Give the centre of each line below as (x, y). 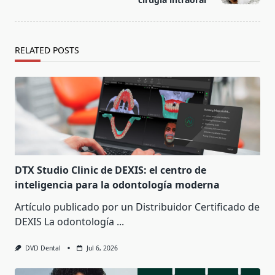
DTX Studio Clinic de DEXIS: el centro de (110, 170)
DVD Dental (43, 248)
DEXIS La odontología (64, 222)
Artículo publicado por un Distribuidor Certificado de (137, 207)
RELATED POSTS (47, 50)
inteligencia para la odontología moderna (117, 185)
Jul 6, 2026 (102, 248)
